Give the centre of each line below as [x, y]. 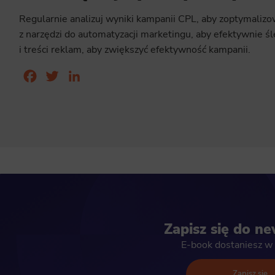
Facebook [59, 76]
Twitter [77, 76]
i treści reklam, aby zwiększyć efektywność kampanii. [134, 49]
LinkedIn [101, 76]
